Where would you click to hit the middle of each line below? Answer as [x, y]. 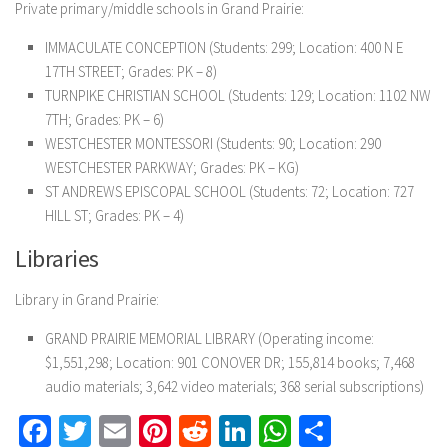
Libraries [57, 258]
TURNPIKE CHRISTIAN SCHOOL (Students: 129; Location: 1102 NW [238, 95]
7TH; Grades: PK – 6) [104, 119]
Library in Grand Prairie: [87, 299]
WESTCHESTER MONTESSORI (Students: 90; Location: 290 [213, 143]
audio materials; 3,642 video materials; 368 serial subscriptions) [234, 386]
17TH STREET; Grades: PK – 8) [131, 71]
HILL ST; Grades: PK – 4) [114, 215]
